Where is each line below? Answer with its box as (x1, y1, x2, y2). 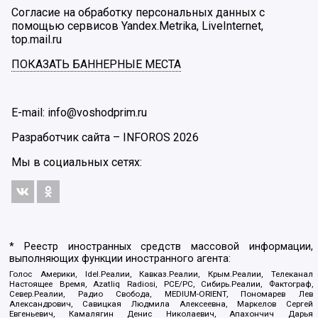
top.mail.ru (11, 32, 62, 46)
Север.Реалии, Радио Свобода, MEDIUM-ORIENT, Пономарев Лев (9, 288, 313, 299)
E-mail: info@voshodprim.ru (11, 105, 147, 119)
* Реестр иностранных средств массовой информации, (9, 241, 313, 253)
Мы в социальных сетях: (11, 155, 142, 169)
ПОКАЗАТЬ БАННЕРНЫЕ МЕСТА (11, 57, 181, 71)
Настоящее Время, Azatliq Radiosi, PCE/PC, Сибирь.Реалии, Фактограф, (9, 278, 313, 289)
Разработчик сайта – (11, 130, 123, 144)
